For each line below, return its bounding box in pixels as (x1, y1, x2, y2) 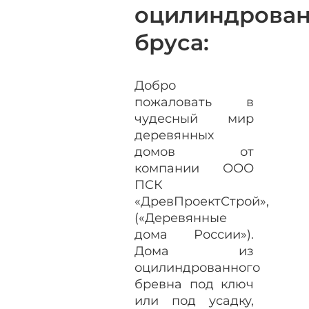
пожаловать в (134, 94, 254, 110)
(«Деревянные (134, 210, 228, 226)
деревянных (134, 127, 215, 143)
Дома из (134, 243, 254, 259)
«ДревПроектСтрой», (134, 193, 270, 209)
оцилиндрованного (134, 259, 261, 275)
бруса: (134, 28, 210, 56)
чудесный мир (134, 110, 254, 126)
